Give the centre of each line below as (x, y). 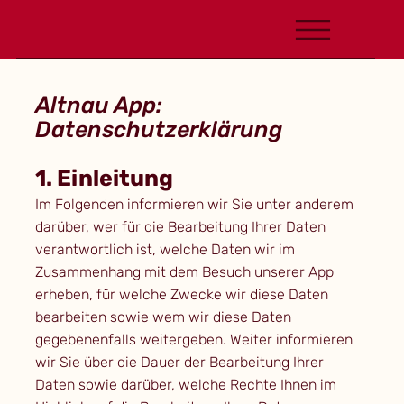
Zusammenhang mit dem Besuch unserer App (184, 272)
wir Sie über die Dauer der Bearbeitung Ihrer (179, 363)
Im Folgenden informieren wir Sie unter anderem (194, 205)
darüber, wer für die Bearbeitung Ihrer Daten (180, 227)
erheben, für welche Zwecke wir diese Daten (181, 295)
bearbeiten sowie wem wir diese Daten (163, 317)
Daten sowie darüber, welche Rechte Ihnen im (185, 385)
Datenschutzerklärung (158, 130)
